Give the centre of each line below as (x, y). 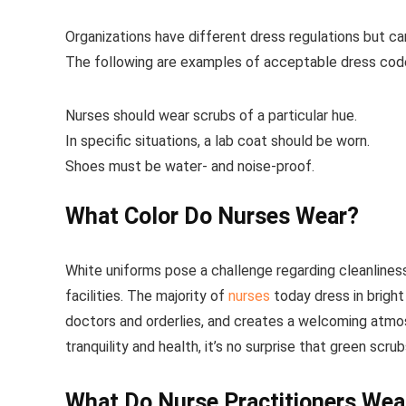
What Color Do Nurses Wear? (212, 216)
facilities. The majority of (147, 296)
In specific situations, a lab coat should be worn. (217, 141)
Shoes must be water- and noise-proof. (190, 166)
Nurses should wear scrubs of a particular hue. (211, 116)
